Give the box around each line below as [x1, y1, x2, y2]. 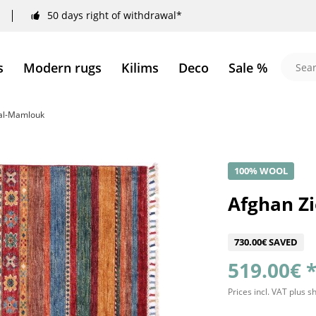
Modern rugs [23, 59, 102, 76]
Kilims [121, 59, 159, 76]
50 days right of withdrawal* [47, 8, 182, 23]
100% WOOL [234, 164, 288, 177]
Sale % [228, 59, 268, 76]
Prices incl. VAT [228, 286, 290, 298]
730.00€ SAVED [234, 236, 298, 248]
